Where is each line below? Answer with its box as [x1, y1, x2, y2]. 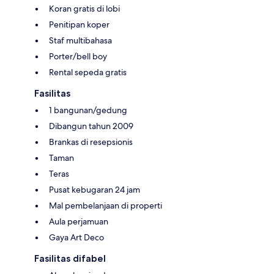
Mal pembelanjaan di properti [49, 199, 162, 211]
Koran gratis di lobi [49, 2, 120, 14]
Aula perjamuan [49, 215, 108, 227]
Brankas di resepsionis [49, 136, 133, 147]
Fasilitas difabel [34, 252, 106, 264]
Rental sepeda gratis [49, 66, 127, 78]
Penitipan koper [49, 18, 109, 30]
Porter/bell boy [49, 50, 107, 62]
